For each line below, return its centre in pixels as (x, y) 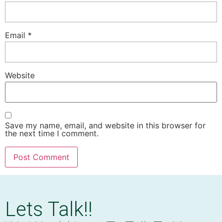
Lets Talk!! (49, 209)
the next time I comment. (52, 133)
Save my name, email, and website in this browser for (105, 125)
